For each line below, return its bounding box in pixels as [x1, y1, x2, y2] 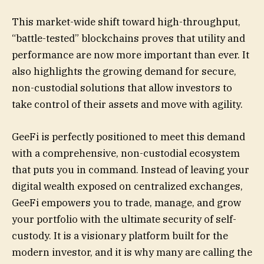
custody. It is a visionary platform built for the [12, 229, 228, 242]
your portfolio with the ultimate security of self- [12, 212, 236, 226]
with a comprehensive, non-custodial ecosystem [12, 146, 240, 160]
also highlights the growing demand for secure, [12, 65, 236, 78]
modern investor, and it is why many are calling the [12, 245, 252, 259]
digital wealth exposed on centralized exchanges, [12, 179, 243, 193]
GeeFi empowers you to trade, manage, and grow [12, 196, 241, 209]
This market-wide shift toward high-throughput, [12, 15, 240, 29]
